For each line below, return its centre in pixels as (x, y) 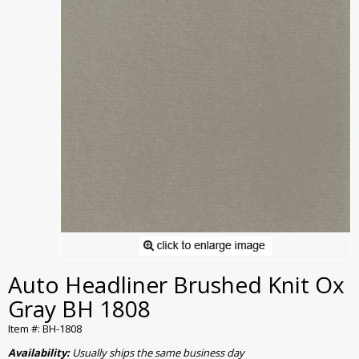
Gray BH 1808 (79, 309)
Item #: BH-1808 (45, 329)
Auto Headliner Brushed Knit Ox (176, 285)
